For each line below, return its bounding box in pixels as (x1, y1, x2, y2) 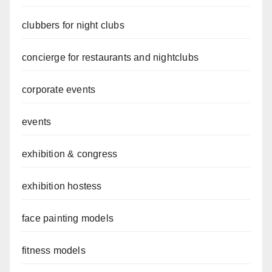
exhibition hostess (22, 181, 107, 192)
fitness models (22, 245, 86, 256)
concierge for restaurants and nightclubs (22, 52, 199, 63)
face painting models (22, 213, 114, 224)
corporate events (22, 84, 96, 95)
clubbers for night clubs (22, 20, 130, 31)
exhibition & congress (22, 149, 118, 160)
